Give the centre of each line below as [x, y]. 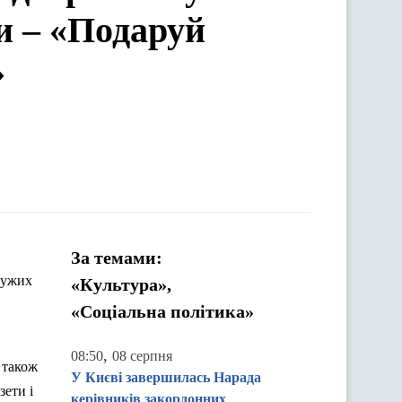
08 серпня [142, 356]
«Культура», [121, 284]
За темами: [117, 258]
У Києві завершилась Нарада [166, 377]
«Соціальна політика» [162, 311]
